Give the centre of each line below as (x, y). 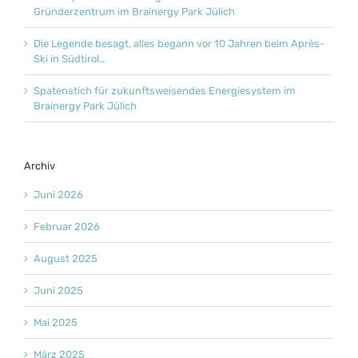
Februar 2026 (67, 227)
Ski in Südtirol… (70, 58)
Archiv (40, 165)
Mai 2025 (56, 323)
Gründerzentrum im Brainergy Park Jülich (134, 11)
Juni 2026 (58, 195)
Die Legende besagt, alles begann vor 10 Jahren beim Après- (179, 43)
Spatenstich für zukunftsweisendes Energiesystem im (165, 90)
